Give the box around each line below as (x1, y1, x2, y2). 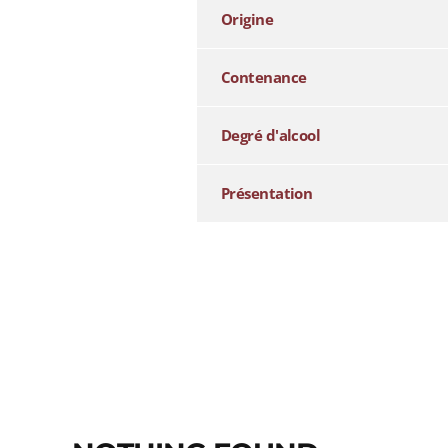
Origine (220, 8, 274, 29)
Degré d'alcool (220, 124, 321, 145)
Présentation (220, 182, 313, 203)
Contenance (220, 66, 307, 87)
